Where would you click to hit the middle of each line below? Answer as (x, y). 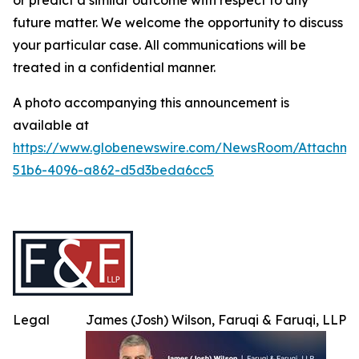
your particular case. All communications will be (159, 45)
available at (51, 125)
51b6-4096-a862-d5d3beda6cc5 (113, 170)
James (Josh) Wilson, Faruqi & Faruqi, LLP (216, 320)
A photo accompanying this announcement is (151, 103)
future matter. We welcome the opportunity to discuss (178, 23)
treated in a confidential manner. (114, 68)
